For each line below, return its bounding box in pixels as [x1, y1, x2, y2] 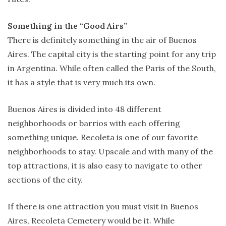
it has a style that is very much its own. [8, 77, 155, 87]
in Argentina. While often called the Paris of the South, [8, 63, 216, 73]
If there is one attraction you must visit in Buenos [8, 201, 198, 211]
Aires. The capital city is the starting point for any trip [8, 48, 216, 59]
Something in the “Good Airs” [8, 20, 127, 31]
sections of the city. [8, 174, 83, 185]
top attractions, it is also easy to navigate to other [8, 160, 202, 171]
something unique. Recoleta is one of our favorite [8, 132, 198, 142]
